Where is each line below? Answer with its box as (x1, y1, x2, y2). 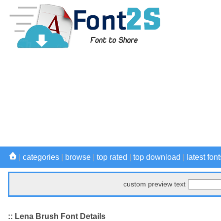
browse (65, 153, 91, 161)
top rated (97, 153, 127, 161)
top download (133, 153, 181, 161)
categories (23, 153, 59, 161)
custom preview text (123, 180, 185, 188)
